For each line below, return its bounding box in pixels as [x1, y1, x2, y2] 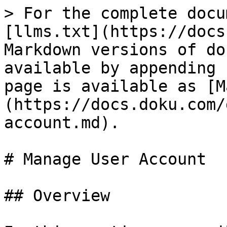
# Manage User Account [4, 150, 206, 168]
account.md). [4, 113, 120, 132]
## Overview [4, 186, 110, 205]
